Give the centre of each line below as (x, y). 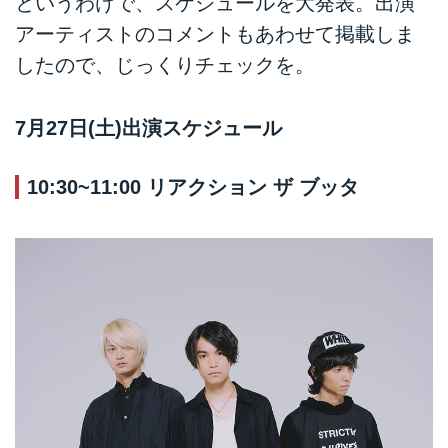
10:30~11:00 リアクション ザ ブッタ (192, 186)
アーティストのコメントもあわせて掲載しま (215, 34)
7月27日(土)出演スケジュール (148, 127)
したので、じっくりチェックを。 (165, 65)
